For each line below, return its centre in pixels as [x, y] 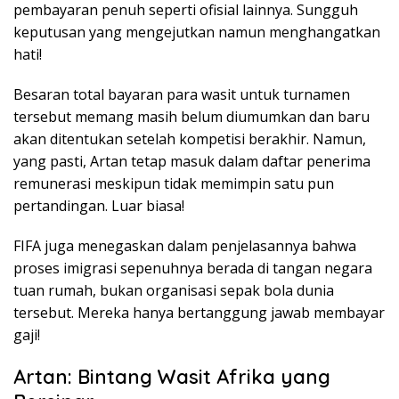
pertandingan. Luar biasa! [99, 206]
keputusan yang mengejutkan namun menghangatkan [197, 33]
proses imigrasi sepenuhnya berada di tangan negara [193, 269]
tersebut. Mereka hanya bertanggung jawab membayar [199, 313]
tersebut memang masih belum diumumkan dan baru [191, 117]
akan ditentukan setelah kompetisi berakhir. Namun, [190, 139]
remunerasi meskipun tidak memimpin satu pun [174, 184]
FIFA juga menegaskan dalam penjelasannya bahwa [185, 246]
